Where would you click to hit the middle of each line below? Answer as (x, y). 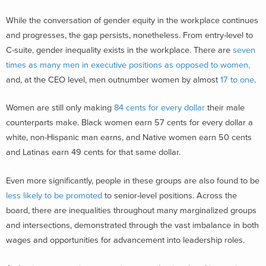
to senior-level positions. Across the (170, 196)
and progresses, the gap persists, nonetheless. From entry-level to (129, 35)
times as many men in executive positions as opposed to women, (128, 65)
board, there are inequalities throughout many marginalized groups (131, 210)
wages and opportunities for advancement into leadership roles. (125, 240)
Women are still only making (59, 108)
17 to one (237, 80)
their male (225, 108)
